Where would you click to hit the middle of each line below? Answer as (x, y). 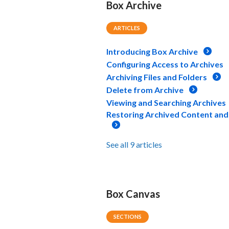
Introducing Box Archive (152, 51)
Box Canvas (133, 193)
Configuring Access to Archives (165, 64)
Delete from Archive (145, 89)
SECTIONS (128, 216)
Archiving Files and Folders (157, 77)
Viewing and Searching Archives (166, 102)
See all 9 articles (134, 144)
